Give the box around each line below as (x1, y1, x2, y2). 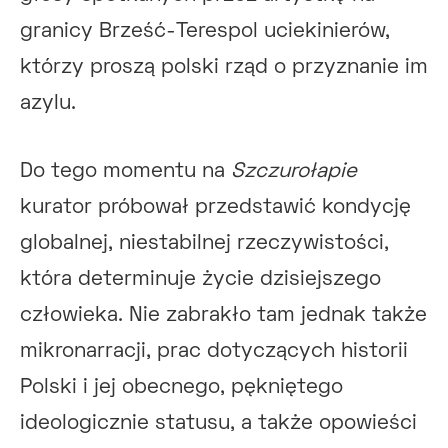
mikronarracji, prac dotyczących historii (20, 341, 408, 361)
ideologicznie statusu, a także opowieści (20, 413, 417, 433)
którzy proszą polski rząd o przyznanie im (20, 57, 428, 77)
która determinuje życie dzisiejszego (20, 269, 381, 289)
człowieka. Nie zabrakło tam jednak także (20, 305, 427, 325)
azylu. (20, 93, 76, 113)
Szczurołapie (231, 161, 357, 181)
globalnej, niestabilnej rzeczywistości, (20, 233, 389, 253)
